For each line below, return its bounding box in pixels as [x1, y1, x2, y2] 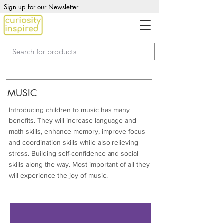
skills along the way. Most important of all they [9, 160, 150, 168]
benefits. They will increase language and [9, 116, 136, 124]
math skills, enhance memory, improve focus [9, 127, 145, 135]
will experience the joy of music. [9, 171, 108, 179]
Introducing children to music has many [9, 106, 130, 113]
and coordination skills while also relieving [9, 138, 138, 146]
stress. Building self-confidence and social [9, 149, 138, 157]
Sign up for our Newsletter [4, 2, 78, 11]
